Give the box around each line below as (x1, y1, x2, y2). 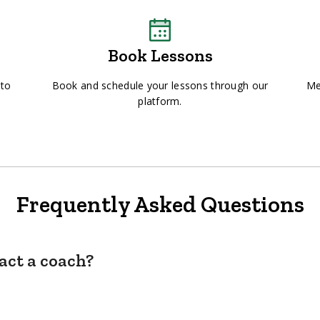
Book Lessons (107, 45, 213, 66)
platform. (138, 94, 182, 108)
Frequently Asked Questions (16, 191, 304, 218)
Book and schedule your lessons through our (51, 79, 269, 92)
